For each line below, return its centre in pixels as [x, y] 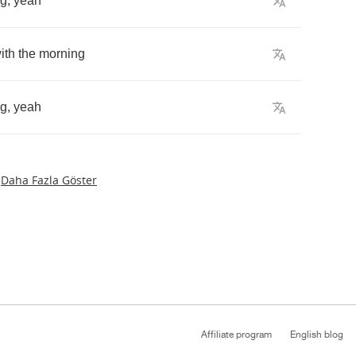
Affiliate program [236, 335]
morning [62, 54]
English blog [317, 335]
